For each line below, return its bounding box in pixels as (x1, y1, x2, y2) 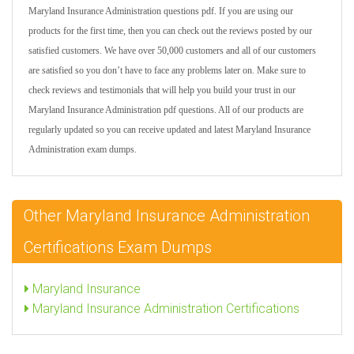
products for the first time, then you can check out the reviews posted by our (28, 25, 312, 36)
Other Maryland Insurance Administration (24, 206, 310, 225)
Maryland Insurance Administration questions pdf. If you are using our (28, 6, 293, 17)
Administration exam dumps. (28, 144, 137, 155)
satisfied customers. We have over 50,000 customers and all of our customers (28, 45, 316, 56)
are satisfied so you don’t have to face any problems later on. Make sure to (28, 65, 306, 76)
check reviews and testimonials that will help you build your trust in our (28, 85, 296, 96)
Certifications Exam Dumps (24, 238, 212, 257)
